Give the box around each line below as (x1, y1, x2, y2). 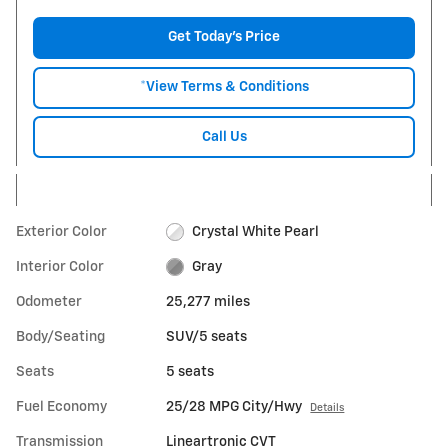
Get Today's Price (168, 30, 280, 45)
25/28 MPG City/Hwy (166, 399, 303, 414)
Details (310, 402, 345, 413)
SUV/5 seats (166, 329, 248, 344)
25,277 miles (166, 294, 251, 309)
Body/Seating (16, 329, 105, 344)
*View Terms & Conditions (139, 79, 309, 94)
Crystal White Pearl (191, 224, 319, 239)
